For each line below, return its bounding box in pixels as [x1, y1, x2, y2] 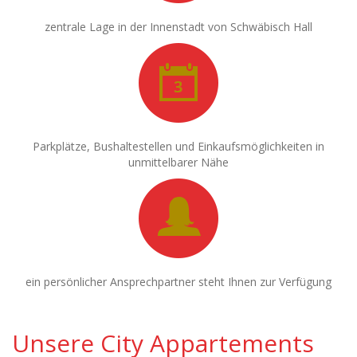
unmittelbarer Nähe [128, 154, 229, 170]
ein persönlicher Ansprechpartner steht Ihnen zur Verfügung [25, 273, 331, 289]
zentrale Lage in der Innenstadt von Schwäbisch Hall [45, 18, 312, 34]
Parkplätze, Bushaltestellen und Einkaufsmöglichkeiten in [33, 138, 324, 154]
